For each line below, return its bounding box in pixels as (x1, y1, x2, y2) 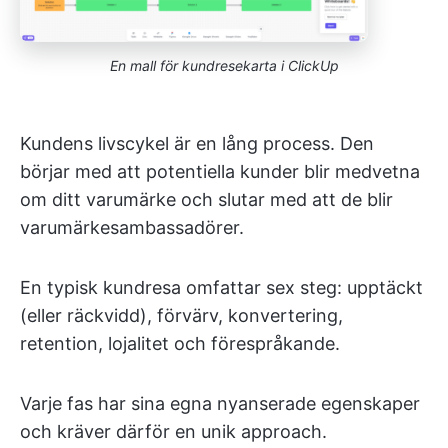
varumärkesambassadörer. (20, 217, 244, 239)
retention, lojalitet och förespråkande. (20, 333, 340, 355)
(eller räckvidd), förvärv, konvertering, (20, 305, 343, 327)
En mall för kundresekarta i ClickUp (109, 57, 339, 75)
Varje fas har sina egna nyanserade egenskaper (20, 393, 420, 415)
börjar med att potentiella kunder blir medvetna (20, 161, 420, 183)
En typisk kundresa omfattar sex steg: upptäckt (20, 277, 423, 299)
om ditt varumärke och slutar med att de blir (20, 189, 393, 211)
